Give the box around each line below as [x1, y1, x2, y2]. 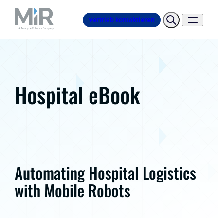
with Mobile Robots [15, 179, 130, 202]
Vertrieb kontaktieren [89, 16, 155, 24]
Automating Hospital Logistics [15, 161, 196, 184]
